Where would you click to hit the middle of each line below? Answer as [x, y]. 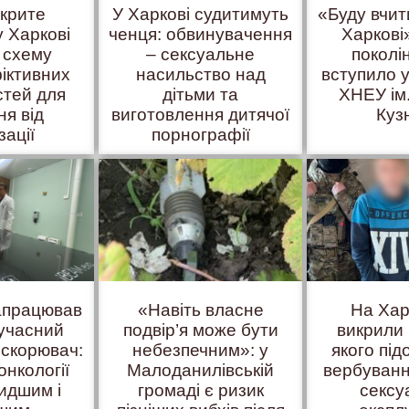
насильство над [200, 74]
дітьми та [201, 94]
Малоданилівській [201, 370]
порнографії [200, 134]
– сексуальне [201, 54]
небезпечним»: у [201, 350]
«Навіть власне [200, 310]
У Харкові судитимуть [201, 14]
